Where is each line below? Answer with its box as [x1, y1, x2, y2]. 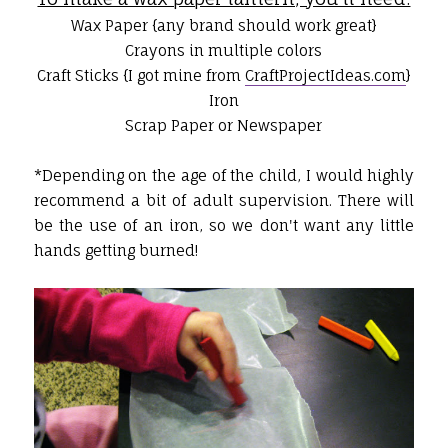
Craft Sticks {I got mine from [36, 66, 245, 86]
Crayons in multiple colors [125, 41, 323, 61]
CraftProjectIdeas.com [244, 66, 406, 86]
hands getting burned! [33, 241, 198, 261]
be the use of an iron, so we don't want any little [33, 216, 415, 236]
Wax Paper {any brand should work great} [70, 16, 377, 36]
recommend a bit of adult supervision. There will [33, 191, 415, 211]
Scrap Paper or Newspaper [125, 116, 323, 136]
